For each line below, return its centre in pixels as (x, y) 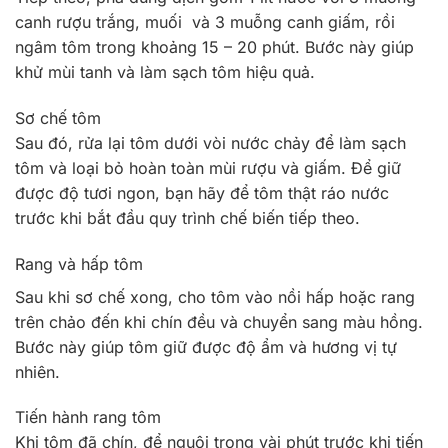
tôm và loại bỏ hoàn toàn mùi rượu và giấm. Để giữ (208, 167)
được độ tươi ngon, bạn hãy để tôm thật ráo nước (202, 192)
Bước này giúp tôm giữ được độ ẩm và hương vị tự (206, 346)
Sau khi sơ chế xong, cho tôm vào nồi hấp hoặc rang (215, 296)
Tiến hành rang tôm (88, 417)
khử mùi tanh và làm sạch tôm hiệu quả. (165, 72)
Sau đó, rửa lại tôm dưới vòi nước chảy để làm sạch (210, 142)
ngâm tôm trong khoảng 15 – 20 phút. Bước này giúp (214, 47)
